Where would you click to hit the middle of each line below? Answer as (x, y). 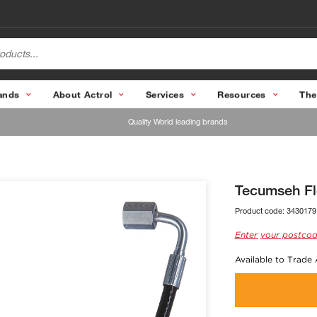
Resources (242, 94)
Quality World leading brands (178, 122)
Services (165, 94)
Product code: (260, 211)
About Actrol (82, 94)
